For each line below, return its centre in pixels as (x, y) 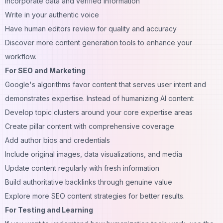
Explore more (27, 196)
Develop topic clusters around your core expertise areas (99, 112)
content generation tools (95, 42)
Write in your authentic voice (52, 14)
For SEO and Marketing (45, 70)
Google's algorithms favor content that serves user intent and (106, 84)
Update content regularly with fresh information (82, 168)
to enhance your (164, 42)
